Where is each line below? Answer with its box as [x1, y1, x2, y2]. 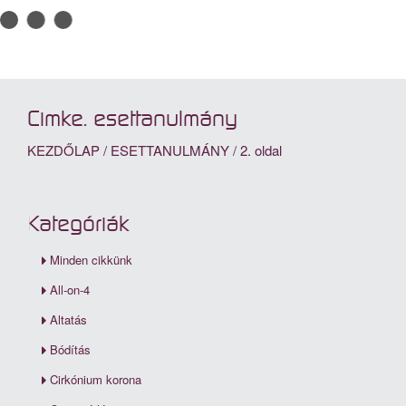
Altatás [50, 311, 87, 329]
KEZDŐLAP [27, 140, 100, 159]
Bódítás [50, 341, 91, 359]
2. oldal [240, 140, 282, 159]
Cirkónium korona [50, 371, 141, 389]
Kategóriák [27, 212, 129, 237]
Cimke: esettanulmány [27, 107, 237, 131]
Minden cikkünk [50, 251, 132, 269]
